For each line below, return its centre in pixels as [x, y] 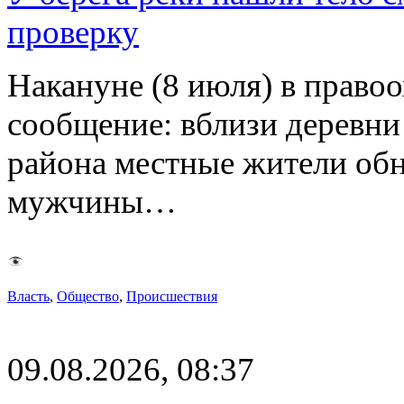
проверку [73, 32]
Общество [88, 296]
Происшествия [172, 296]
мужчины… [92, 201]
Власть [28, 296]
